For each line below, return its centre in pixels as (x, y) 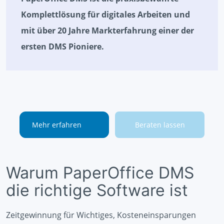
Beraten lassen (160, 125)
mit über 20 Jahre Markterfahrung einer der (107, 31)
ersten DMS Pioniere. (62, 47)
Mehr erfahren (57, 125)
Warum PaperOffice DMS (100, 173)
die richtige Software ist (97, 190)
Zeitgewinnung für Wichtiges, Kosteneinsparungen (101, 215)
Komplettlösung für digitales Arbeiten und (105, 15)
